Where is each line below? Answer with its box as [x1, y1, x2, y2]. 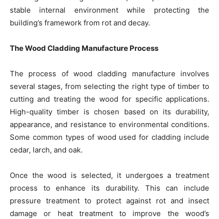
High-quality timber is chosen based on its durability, [10, 107, 209, 116]
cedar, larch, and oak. [10, 145, 83, 154]
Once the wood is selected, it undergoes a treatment [10, 171, 209, 180]
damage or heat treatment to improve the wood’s [10, 209, 209, 218]
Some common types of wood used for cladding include [10, 132, 209, 142]
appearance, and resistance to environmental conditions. [10, 120, 209, 129]
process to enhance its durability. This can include [10, 183, 209, 193]
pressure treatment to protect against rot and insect [10, 196, 209, 205]
